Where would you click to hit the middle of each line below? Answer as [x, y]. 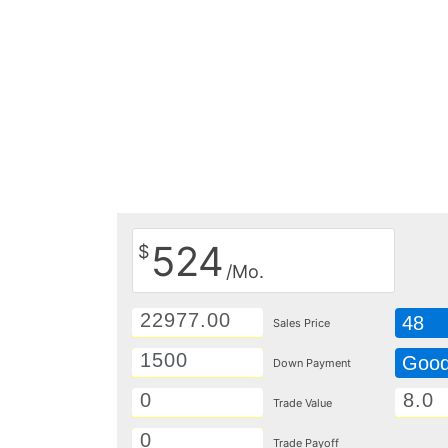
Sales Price [302, 323]
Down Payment [312, 363]
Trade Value [303, 403]
